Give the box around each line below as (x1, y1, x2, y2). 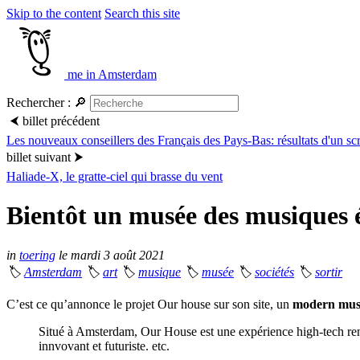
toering (19, 247, 55, 262)
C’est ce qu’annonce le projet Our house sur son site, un (6, 297, 292, 311)
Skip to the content (6, 6, 101, 20)
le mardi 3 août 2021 (55, 247, 165, 262)
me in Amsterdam (67, 67, 157, 81)
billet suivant (6, 150, 71, 164)
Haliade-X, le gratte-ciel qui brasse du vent (6, 170, 223, 183)
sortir (315, 264, 342, 279)
